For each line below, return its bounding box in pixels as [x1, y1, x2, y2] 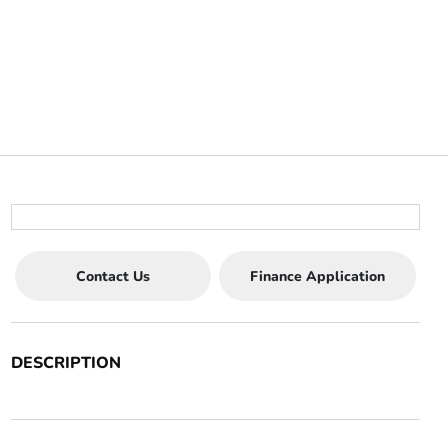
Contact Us [75, 266, 150, 286]
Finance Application [249, 266, 385, 286]
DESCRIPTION [10, 352, 121, 374]
